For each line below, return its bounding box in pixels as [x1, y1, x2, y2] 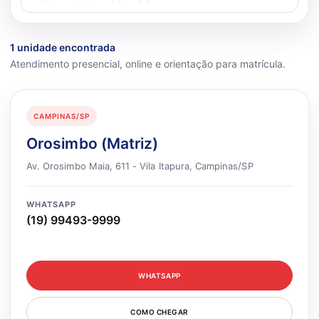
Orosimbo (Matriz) [26, 134, 159, 152]
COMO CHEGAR [130, 307, 189, 316]
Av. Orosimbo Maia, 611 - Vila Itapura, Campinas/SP [26, 159, 253, 172]
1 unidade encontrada [10, 41, 115, 53]
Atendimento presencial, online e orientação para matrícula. [10, 57, 286, 70]
